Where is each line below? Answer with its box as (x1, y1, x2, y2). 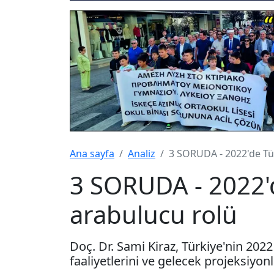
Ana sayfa (70, 146, 114, 160)
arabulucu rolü (70, 197, 237, 231)
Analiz (128, 146, 155, 160)
